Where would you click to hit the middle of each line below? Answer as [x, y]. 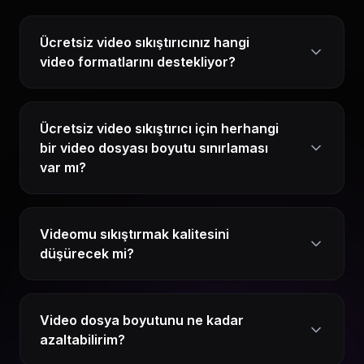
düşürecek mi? [87, 253]
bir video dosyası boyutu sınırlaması [154, 148]
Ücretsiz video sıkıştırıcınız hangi [145, 42]
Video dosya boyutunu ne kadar [142, 320]
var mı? [63, 167]
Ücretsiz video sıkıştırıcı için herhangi [159, 128]
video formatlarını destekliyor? [138, 62]
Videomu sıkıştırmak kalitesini [134, 234]
